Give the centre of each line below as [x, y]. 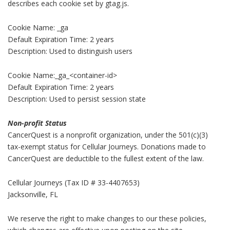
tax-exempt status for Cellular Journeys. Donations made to [107, 146]
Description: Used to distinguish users [70, 51]
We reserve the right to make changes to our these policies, [107, 218]
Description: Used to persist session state [77, 99]
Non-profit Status [37, 123]
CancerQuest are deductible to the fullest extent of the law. [106, 158]
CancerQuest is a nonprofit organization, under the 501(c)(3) [108, 135]
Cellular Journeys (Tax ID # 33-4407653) [74, 182]
